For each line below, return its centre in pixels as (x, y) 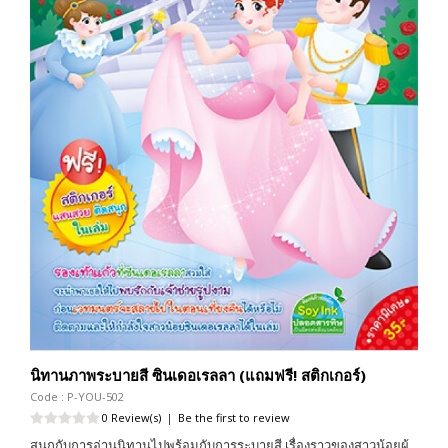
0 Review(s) (131, 418)
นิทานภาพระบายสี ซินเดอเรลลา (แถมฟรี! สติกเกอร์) (198, 375)
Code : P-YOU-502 (77, 397)
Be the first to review (234, 418)
